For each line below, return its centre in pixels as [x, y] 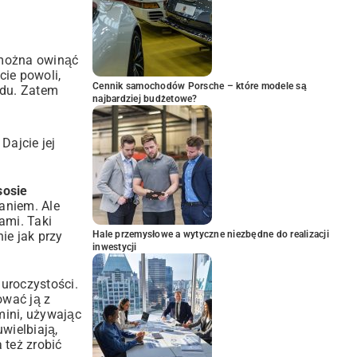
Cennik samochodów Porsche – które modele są [200, 86]
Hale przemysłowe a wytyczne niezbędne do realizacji [211, 234]
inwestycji [115, 247]
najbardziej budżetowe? [145, 99]
